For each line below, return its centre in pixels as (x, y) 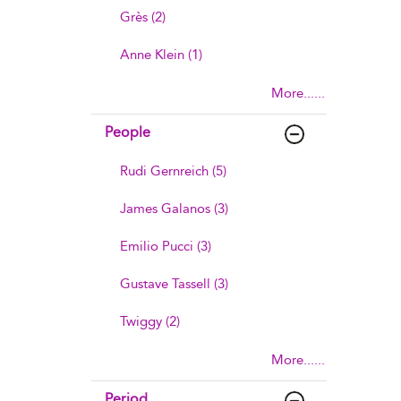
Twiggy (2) (150, 321)
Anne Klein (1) (161, 55)
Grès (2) (143, 17)
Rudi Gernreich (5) (173, 171)
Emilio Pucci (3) (166, 246)
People (128, 132)
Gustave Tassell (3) (174, 284)
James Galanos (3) (174, 209)
